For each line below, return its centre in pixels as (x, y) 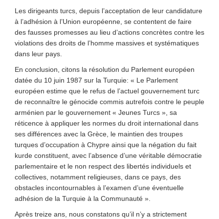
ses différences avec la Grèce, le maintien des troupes (99, 134)
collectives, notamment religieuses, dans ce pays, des (98, 177)
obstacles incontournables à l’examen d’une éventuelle (99, 188)
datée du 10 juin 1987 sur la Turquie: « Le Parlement (96, 80)
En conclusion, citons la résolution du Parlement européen (105, 69)
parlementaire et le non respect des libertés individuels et (103, 166)
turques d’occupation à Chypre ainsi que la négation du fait (106, 145)
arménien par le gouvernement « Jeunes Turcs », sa (96, 112)
